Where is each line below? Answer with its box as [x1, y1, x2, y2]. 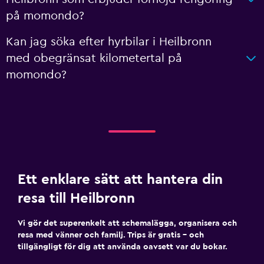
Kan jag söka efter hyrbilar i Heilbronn [6, 36, 212, 48]
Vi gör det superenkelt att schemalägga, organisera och [18, 219, 237, 227]
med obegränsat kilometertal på [6, 52, 182, 64]
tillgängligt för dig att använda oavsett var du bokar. [18, 243, 227, 251]
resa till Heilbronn [18, 192, 135, 206]
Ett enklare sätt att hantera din [18, 173, 223, 187]
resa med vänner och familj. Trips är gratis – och [18, 231, 204, 239]
